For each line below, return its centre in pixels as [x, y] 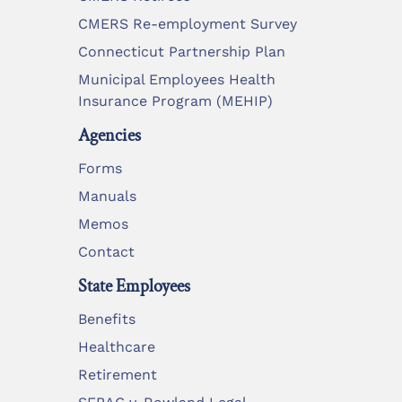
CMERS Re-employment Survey [188, 24]
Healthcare [117, 347]
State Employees [134, 286]
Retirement [118, 375]
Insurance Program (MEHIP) [175, 101]
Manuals [107, 196]
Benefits [107, 319]
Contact [106, 252]
